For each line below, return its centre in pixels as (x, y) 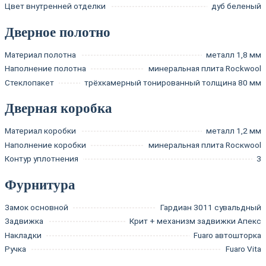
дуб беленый (236, 6)
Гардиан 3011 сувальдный (211, 207)
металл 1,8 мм (234, 54)
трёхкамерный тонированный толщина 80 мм (173, 82)
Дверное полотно (58, 32)
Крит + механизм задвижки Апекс (195, 221)
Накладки (23, 235)
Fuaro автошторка (227, 235)
